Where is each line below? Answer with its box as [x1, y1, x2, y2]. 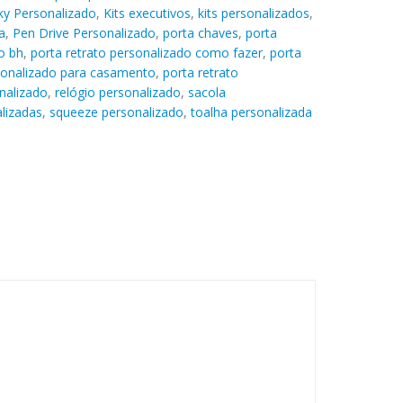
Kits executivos [103, 4, 191, 22]
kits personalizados [197, 4, 309, 22]
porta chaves [162, 23, 238, 41]
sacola [187, 83, 226, 101]
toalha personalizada [190, 103, 312, 121]
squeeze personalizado [49, 103, 184, 121]
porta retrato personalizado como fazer [30, 43, 263, 61]
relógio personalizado [54, 83, 181, 101]
